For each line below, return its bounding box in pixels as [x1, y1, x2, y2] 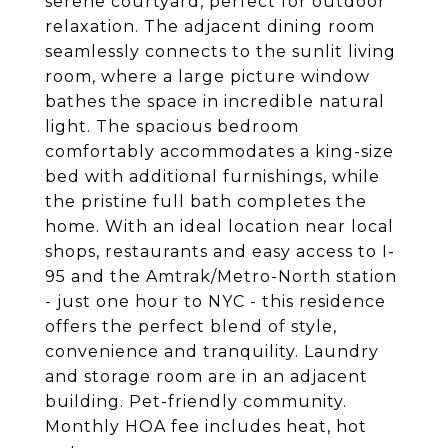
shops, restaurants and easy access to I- [45, 242, 395, 261]
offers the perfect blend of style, [45, 317, 337, 336]
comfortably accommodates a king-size [45, 142, 394, 161]
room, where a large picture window [45, 67, 370, 86]
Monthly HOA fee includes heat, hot [45, 417, 367, 436]
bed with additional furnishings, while [45, 167, 380, 186]
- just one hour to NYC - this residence [45, 292, 386, 311]
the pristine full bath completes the [45, 192, 367, 211]
